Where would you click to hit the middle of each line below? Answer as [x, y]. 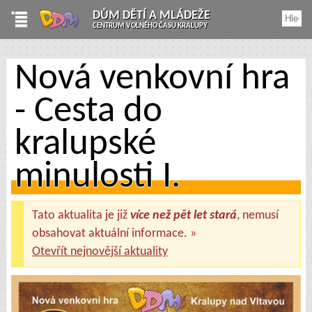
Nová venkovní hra [153, 79]
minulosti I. [98, 178]
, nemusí [257, 215]
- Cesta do [89, 112]
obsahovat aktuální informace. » [114, 233]
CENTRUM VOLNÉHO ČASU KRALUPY [150, 26]
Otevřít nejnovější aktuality [100, 251]
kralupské [86, 145]
